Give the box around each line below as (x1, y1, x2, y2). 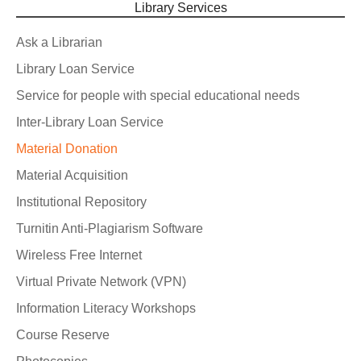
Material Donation (16, 142, 118, 156)
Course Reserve (16, 328, 110, 342)
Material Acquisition (16, 168, 128, 182)
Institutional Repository (16, 195, 147, 209)
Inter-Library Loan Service (16, 115, 164, 129)
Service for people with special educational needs (16, 89, 300, 102)
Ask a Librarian (16, 35, 102, 49)
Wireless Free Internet (16, 248, 142, 262)
